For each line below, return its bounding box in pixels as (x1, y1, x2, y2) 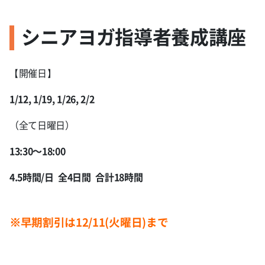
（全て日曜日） (9, 118, 75, 132)
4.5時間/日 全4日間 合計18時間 (9, 170, 143, 184)
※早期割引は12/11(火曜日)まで (9, 214, 169, 230)
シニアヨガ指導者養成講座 (21, 22, 247, 50)
